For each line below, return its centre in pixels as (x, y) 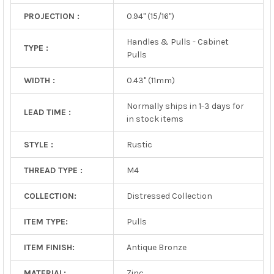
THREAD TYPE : (53, 170)
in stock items (155, 119)
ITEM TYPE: (46, 221)
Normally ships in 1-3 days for (185, 106)
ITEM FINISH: (49, 247)
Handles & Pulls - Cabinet (177, 42)
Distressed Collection (169, 196)
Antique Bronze (156, 247)
